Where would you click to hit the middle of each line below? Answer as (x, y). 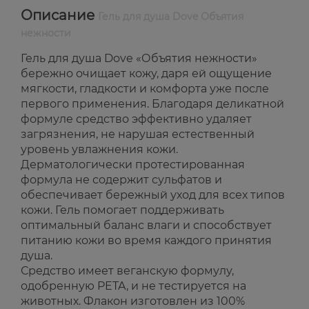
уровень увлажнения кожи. (99, 150)
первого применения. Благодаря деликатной (152, 104)
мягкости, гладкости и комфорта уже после (145, 89)
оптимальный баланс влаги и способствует (146, 226)
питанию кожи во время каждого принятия (146, 241)
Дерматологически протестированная (133, 165)
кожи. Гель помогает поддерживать (122, 210)
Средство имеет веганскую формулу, (127, 271)
